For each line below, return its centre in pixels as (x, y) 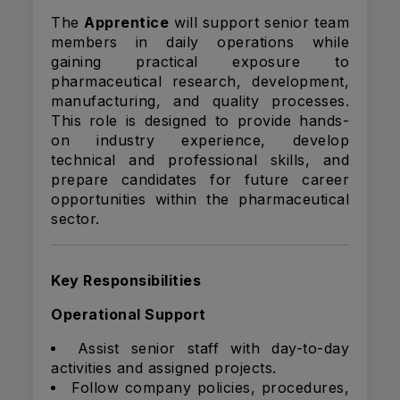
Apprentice (127, 23)
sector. (75, 219)
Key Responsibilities (126, 281)
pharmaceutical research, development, (200, 82)
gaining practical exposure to (200, 62)
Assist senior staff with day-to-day (213, 349)
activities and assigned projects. (164, 368)
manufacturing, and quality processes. (200, 101)
